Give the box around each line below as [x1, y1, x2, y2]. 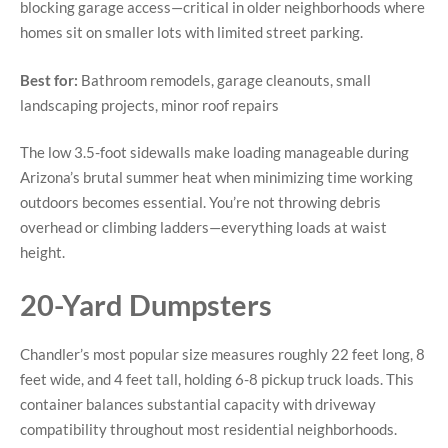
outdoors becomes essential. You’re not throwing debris [20, 193, 381, 212]
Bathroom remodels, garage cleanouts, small [78, 70, 371, 89]
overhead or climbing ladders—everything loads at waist [20, 218, 387, 237]
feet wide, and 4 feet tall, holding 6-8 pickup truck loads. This [20, 369, 414, 388]
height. [20, 243, 65, 262]
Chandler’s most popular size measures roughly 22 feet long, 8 [20, 344, 425, 363]
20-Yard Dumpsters [20, 286, 272, 322]
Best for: [20, 70, 78, 89]
